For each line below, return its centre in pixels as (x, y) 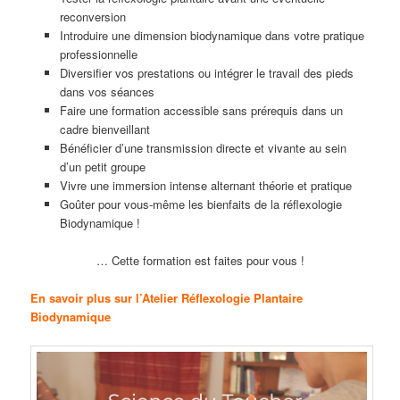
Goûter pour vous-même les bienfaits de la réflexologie (200, 204)
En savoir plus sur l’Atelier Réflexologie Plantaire (167, 298)
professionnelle (98, 54)
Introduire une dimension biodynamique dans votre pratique (212, 36)
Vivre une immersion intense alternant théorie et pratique (205, 186)
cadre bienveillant (104, 129)
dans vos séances (107, 92)
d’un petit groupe (102, 167)
